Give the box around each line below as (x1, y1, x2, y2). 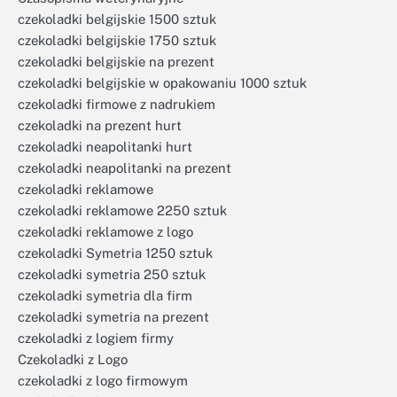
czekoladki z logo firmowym (18, 373, 188, 388)
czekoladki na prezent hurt (18, 118, 182, 133)
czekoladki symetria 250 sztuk (18, 267, 206, 282)
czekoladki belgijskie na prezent (18, 54, 214, 69)
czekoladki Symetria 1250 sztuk (18, 245, 213, 261)
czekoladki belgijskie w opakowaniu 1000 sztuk (18, 75, 307, 90)
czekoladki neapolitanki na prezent (18, 160, 231, 175)
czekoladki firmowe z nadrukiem (18, 97, 215, 112)
